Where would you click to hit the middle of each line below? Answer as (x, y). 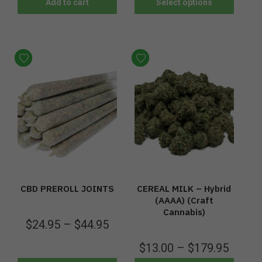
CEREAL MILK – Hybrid (184, 189)
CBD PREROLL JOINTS (67, 189)
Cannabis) (184, 212)
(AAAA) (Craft (184, 201)
